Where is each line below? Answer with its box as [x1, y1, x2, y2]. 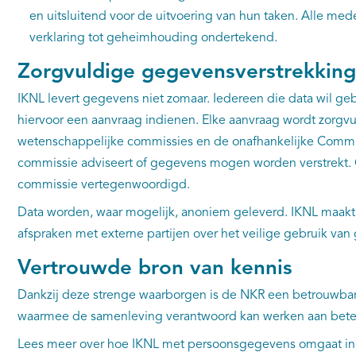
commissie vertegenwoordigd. [17, 179, 193, 192]
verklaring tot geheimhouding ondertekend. [29, 32, 281, 44]
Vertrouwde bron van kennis [17, 258, 292, 279]
